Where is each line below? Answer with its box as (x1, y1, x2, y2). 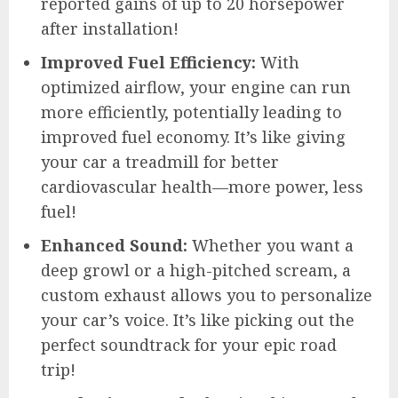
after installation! (41, 17, 179, 39)
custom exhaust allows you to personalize (41, 283, 372, 306)
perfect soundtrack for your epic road (41, 333, 337, 355)
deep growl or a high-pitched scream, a (41, 259, 351, 281)
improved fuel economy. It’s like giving (41, 125, 346, 147)
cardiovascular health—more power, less (41, 175, 363, 197)
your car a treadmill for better (41, 150, 279, 172)
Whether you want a (187, 234, 354, 256)
